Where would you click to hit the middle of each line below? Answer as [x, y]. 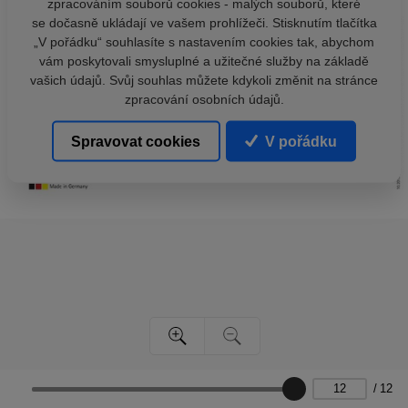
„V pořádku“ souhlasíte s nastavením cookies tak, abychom [204, 41]
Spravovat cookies [136, 141]
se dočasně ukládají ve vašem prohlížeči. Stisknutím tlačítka [204, 22]
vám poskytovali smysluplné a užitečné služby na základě [204, 61]
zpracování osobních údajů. [204, 99]
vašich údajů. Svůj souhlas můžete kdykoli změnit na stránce [204, 80]
